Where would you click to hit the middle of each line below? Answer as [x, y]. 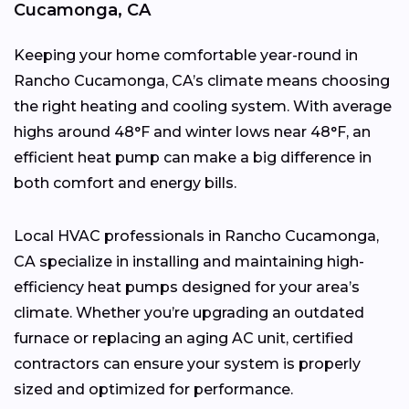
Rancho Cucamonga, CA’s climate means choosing [202, 80]
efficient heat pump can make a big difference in [193, 157]
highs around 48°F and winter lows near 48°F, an [192, 131]
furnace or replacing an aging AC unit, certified [184, 338]
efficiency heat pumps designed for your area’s [187, 287]
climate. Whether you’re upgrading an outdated [189, 312]
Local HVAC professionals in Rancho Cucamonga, [196, 236]
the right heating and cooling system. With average [203, 106]
